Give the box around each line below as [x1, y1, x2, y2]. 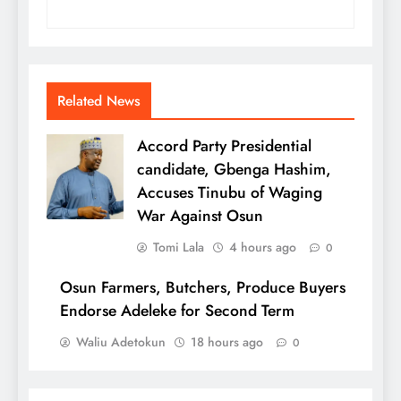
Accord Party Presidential [137, 134, 311, 158]
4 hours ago [229, 238, 296, 257]
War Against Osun [137, 204, 263, 228]
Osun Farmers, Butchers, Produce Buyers [60, 276, 346, 300]
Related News [57, 90, 141, 112]
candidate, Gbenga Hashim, [137, 158, 331, 182]
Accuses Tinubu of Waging [137, 181, 322, 205]
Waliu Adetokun [76, 333, 166, 352]
